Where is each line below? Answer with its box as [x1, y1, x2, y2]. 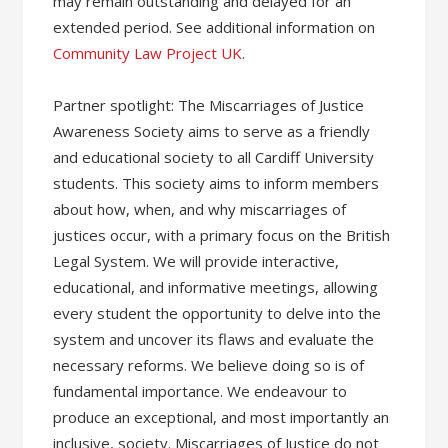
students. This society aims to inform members [53, 173, 380, 193]
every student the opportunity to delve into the [53, 303, 382, 323]
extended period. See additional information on [53, 17, 376, 37]
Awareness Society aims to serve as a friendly [53, 121, 371, 141]
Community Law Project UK [53, 43, 243, 63]
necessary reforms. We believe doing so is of [53, 355, 365, 375]
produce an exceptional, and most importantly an [53, 407, 390, 427]
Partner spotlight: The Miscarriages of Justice [53, 95, 365, 115]
